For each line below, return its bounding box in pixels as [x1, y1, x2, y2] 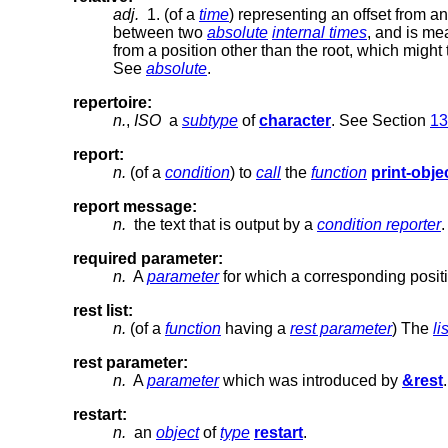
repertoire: [73, 93, 152, 111]
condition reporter [317, 215, 441, 233]
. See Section [331, 111, 430, 129]
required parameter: [73, 249, 223, 267]
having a [221, 319, 290, 337]
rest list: [73, 301, 133, 319]
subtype [182, 111, 238, 129]
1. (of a [139, 5, 199, 23]
